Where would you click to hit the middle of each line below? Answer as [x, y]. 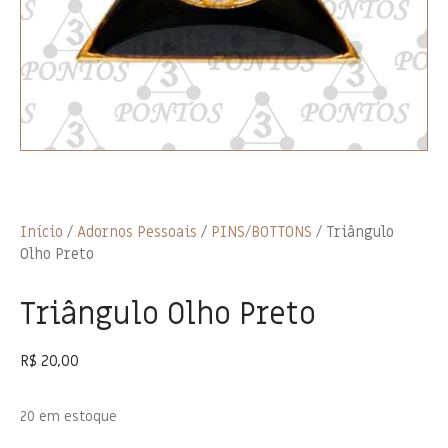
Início [41, 231]
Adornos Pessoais [137, 231]
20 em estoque [68, 416]
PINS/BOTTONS [261, 231]
